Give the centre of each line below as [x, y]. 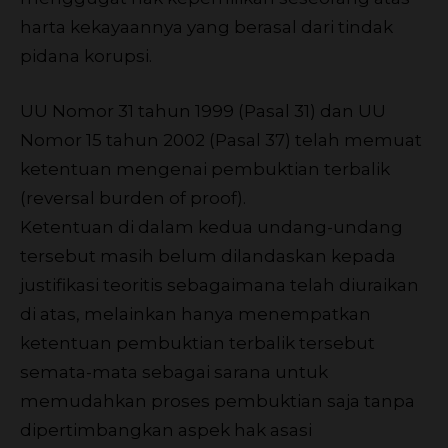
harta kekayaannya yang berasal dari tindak [206, 26]
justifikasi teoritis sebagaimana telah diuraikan [219, 284]
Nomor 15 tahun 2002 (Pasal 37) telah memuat [221, 139]
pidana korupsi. [86, 55]
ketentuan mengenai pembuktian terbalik [205, 168]
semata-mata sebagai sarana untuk [174, 371]
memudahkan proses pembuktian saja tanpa [217, 400]
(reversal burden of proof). [133, 197]
